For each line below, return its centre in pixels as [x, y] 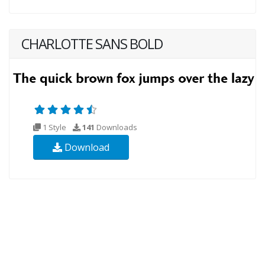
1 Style [54, 127]
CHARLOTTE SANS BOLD [92, 44]
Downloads [116, 127]
